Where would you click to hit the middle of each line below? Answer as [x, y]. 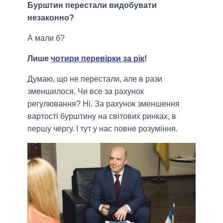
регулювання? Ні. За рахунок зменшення [104, 104]
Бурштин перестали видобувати [92, 5]
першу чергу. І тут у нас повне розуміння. [103, 129]
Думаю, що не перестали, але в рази [95, 79]
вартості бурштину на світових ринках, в [102, 116]
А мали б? [46, 38]
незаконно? [51, 18]
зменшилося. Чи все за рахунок [86, 92]
